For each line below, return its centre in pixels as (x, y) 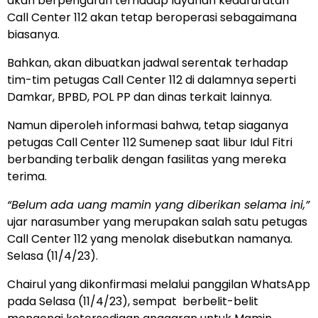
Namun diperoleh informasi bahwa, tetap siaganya (148, 126)
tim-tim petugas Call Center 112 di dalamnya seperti (152, 80)
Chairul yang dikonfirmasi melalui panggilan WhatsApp (159, 285)
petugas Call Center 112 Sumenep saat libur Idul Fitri (150, 143)
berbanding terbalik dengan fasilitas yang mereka (147, 160)
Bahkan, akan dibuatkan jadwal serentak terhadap (148, 63)
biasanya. (33, 35)
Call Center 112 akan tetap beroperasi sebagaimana (152, 18)
